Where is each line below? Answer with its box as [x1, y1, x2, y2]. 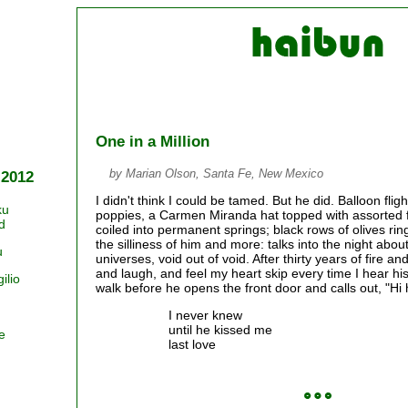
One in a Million [96, 132, 209, 150]
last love [168, 337, 216, 352]
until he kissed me [168, 322, 272, 338]
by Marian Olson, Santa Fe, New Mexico [109, 166, 323, 180]
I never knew [168, 308, 242, 323]
